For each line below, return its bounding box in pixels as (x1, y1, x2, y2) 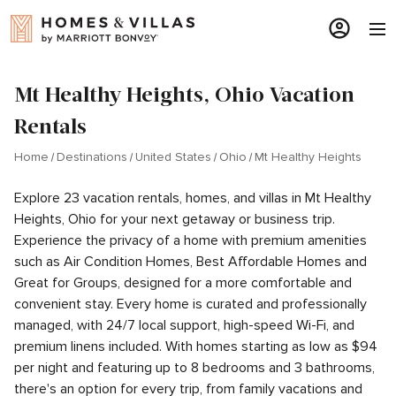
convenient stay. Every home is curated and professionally (14, 295, 367, 313)
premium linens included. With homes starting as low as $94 (14, 338, 377, 355)
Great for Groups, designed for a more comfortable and (14, 274, 352, 292)
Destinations (57, 149, 127, 164)
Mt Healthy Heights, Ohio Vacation (14, 80, 354, 106)
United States (135, 149, 211, 164)
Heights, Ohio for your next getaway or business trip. (14, 210, 335, 228)
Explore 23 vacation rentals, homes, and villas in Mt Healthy (14, 189, 371, 207)
